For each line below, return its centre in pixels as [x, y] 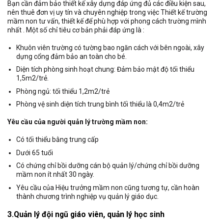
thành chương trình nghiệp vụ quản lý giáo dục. [88, 196]
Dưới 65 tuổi [35, 152]
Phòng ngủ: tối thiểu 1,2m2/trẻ [63, 91]
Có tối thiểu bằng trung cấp [58, 140]
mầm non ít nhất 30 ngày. [55, 175]
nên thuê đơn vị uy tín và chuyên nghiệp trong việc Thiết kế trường [107, 12]
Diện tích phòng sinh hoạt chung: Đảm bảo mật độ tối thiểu [106, 69]
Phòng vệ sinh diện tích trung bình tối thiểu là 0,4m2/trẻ [100, 104]
